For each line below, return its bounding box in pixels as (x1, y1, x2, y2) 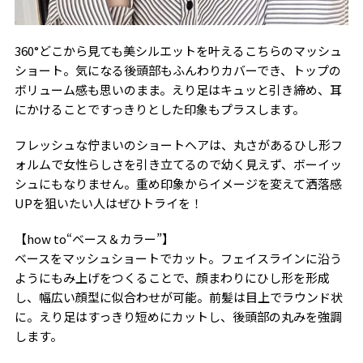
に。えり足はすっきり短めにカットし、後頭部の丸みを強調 (14, 307, 342, 325)
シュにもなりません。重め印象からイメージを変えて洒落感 (14, 174, 342, 192)
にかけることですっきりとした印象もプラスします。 (14, 100, 305, 117)
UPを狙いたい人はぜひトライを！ (14, 194, 203, 211)
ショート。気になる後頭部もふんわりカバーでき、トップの (14, 61, 341, 79)
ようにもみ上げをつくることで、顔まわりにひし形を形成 (14, 268, 330, 286)
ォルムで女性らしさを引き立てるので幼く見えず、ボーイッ (14, 155, 342, 173)
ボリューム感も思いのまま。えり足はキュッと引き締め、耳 (14, 80, 342, 98)
